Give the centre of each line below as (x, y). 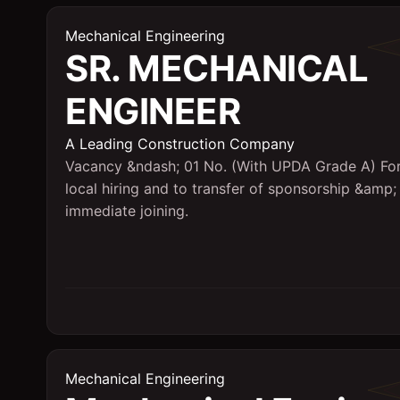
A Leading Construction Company (180, 144)
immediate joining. (127, 211)
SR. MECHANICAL (217, 68)
